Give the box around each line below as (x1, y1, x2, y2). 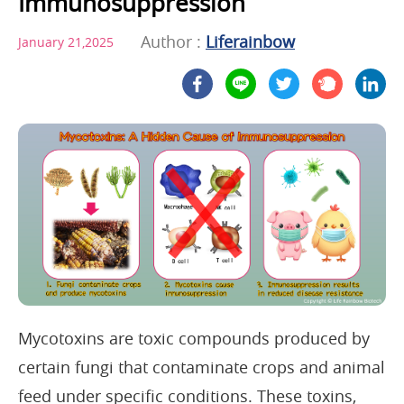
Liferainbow (206, 31, 295, 53)
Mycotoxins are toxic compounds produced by (18, 326, 370, 349)
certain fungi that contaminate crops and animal (18, 355, 385, 378)
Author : (141, 31, 206, 53)
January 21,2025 (18, 32, 114, 50)
